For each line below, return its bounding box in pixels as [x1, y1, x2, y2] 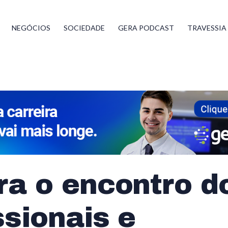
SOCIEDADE [64, 23, 105, 32]
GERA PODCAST [118, 23, 175, 32]
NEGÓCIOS [12, 23, 51, 32]
